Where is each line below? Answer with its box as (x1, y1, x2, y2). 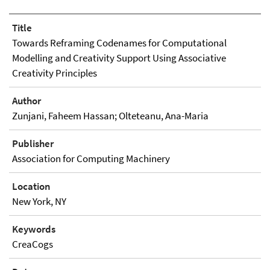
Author (12, 94, 41, 107)
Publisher (12, 137, 54, 150)
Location (12, 180, 51, 193)
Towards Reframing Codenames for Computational (12, 36, 227, 49)
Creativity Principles (12, 66, 97, 80)
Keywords (12, 222, 55, 236)
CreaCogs (12, 237, 53, 251)
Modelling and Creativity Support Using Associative (12, 51, 226, 64)
